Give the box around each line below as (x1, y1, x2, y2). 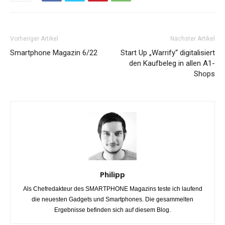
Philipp (100, 169, 125, 180)
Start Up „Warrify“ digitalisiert (121, 48, 215, 58)
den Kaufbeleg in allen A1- (129, 59, 215, 68)
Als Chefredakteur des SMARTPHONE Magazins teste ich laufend (23, 185, 202, 193)
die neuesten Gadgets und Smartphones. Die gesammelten (32, 196, 193, 203)
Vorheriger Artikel (10, 35, 58, 43)
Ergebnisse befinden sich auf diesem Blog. (54, 206, 171, 214)
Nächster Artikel (170, 35, 215, 43)
